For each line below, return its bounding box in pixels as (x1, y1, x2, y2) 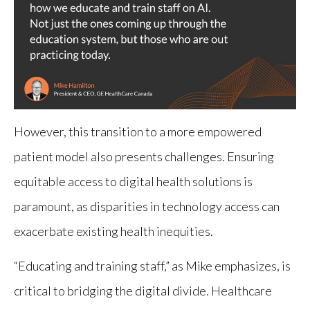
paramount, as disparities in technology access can (14, 199, 280, 215)
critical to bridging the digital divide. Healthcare (14, 283, 272, 299)
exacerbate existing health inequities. (14, 224, 213, 239)
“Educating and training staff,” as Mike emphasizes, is (14, 258, 291, 274)
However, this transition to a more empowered (14, 124, 262, 140)
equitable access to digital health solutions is (14, 174, 253, 190)
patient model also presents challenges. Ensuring (14, 149, 274, 165)
